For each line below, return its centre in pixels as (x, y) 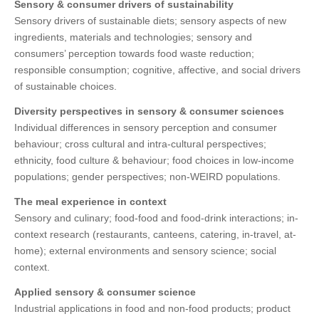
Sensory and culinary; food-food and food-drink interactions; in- (156, 218)
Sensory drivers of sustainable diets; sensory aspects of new (150, 21)
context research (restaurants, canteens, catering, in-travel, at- (155, 235)
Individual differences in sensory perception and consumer (146, 128)
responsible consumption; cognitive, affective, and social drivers (157, 70)
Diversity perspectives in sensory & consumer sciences (149, 111)
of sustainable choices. (66, 87)
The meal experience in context (90, 202)
